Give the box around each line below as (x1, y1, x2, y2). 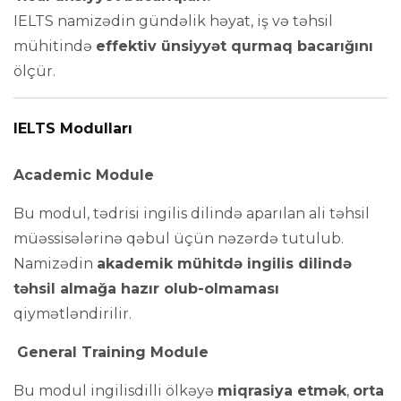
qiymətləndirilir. (13, 305, 132, 322)
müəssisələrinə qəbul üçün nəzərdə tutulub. (13, 230, 344, 247)
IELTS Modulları (13, 120, 132, 137)
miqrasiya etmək (218, 382, 346, 399)
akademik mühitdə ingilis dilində (97, 255, 352, 272)
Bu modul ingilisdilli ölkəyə (13, 382, 218, 399)
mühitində (13, 38, 96, 55)
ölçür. (13, 63, 55, 80)
